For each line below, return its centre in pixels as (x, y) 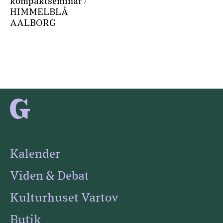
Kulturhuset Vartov (64, 198)
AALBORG (33, 23)
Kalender (35, 154)
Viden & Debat (50, 176)
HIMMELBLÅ (39, 12)
